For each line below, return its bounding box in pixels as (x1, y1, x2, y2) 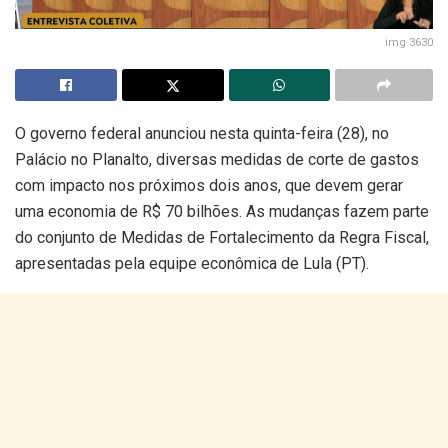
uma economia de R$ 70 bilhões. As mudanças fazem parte (15, 202, 429, 221)
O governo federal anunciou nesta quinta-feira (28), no (15, 124, 389, 143)
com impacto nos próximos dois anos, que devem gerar (15, 176, 403, 195)
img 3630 (385, 36, 433, 49)
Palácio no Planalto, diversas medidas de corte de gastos (15, 150, 419, 169)
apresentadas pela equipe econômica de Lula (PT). (15, 254, 369, 273)
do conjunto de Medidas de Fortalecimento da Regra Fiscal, (15, 228, 429, 247)
